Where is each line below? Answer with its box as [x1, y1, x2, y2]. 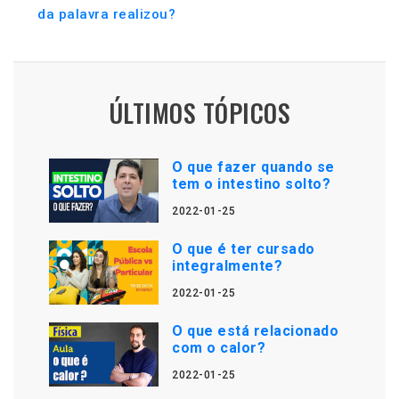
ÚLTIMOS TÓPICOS [108, 94, 291, 131]
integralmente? [172, 257, 283, 274]
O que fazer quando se [172, 159, 335, 175]
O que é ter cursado [172, 240, 315, 257]
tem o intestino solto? [172, 175, 331, 192]
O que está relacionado [172, 322, 339, 339]
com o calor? [172, 339, 266, 356]
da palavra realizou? [37, 6, 175, 22]
